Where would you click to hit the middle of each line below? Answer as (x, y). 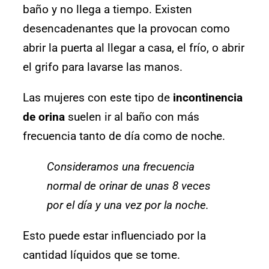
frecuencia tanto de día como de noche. (124, 136)
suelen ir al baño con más (132, 116)
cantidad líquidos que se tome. (101, 255)
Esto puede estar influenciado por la (114, 235)
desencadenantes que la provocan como (126, 28)
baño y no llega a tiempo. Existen (107, 9)
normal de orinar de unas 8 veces (129, 186)
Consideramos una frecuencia (121, 166)
